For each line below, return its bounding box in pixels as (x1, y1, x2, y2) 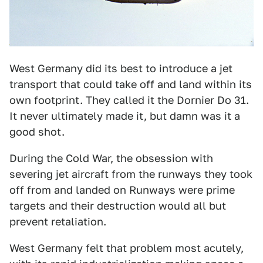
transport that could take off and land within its (9, 78, 252, 91)
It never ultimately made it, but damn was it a (9, 110, 240, 123)
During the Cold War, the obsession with (9, 152, 213, 165)
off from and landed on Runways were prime (9, 184, 235, 197)
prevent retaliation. (9, 215, 106, 228)
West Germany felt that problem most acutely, (9, 242, 244, 255)
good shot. (9, 126, 65, 139)
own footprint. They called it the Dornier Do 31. (9, 94, 249, 107)
